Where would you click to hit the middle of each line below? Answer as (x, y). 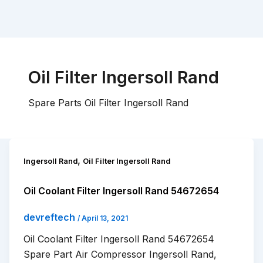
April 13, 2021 (105, 218)
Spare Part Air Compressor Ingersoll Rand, (120, 254)
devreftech (50, 217)
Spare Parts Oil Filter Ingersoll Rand (108, 103)
